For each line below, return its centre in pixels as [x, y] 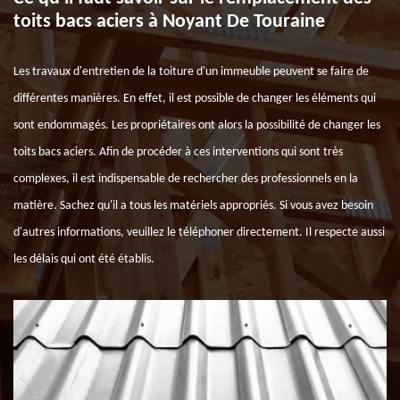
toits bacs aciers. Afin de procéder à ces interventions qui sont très [178, 152]
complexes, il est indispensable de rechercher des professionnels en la [186, 179]
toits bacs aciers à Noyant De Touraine [169, 22]
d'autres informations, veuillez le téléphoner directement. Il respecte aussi [199, 233]
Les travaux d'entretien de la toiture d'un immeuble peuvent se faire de [191, 72]
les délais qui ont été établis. [84, 259]
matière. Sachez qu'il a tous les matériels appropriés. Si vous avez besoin [193, 206]
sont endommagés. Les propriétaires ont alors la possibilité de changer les [197, 125]
